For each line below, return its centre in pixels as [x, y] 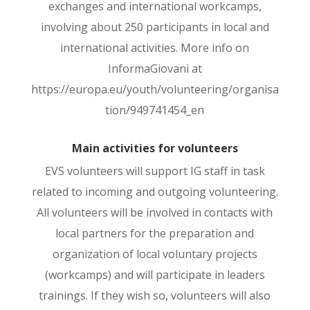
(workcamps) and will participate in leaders [155, 275]
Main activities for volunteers [155, 148]
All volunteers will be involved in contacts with [155, 212]
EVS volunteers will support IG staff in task [155, 171]
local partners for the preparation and [155, 233]
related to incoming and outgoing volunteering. [155, 192]
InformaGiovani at [155, 69]
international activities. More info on [155, 48]
